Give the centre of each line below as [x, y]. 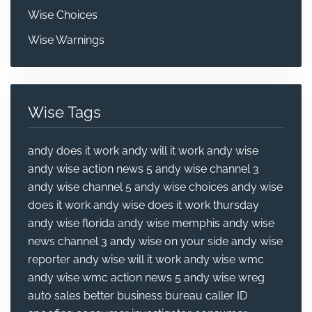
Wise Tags [64, 112]
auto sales [54, 296]
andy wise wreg [224, 278]
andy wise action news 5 [90, 169]
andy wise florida [71, 224]
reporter [49, 260]
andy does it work [73, 151]
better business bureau [143, 296]
